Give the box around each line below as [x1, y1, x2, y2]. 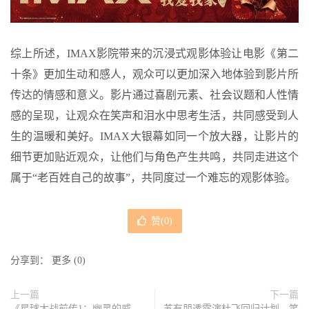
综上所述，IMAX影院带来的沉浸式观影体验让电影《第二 [10, 47, 299, 59]
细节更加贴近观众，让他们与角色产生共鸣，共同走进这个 [10, 150, 299, 163]
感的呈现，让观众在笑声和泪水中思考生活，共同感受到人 [10, 109, 299, 121]
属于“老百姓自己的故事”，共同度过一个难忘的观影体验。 [10, 171, 296, 183]
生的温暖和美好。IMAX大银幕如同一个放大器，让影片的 [10, 130, 299, 142]
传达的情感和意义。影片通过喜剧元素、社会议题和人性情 [10, 88, 299, 101]
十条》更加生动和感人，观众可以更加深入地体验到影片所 [10, 68, 299, 80]
